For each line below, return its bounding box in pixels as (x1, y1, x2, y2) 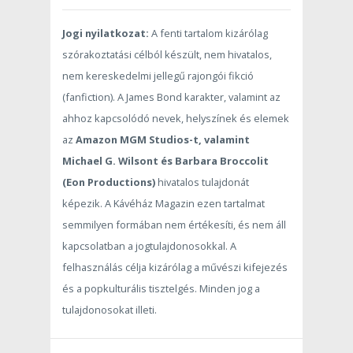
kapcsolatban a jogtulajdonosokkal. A (62, 239, 236, 254)
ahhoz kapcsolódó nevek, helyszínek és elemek (62, 111, 289, 126)
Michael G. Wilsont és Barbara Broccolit (62, 154, 269, 169)
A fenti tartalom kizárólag (149, 26, 268, 41)
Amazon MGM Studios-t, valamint (76, 132, 250, 147)
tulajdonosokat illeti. (62, 303, 157, 318)
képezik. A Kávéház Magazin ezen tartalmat (62, 196, 265, 211)
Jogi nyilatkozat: (62, 26, 149, 41)
